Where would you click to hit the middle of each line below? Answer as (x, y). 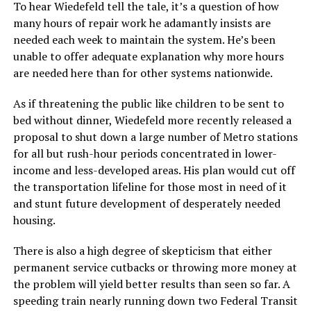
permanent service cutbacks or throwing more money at (155, 268)
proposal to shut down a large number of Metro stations (155, 137)
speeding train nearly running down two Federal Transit (155, 301)
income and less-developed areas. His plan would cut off (154, 170)
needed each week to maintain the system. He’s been (144, 40)
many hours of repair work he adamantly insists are (142, 23)
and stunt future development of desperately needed (146, 204)
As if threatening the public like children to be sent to (148, 104)
